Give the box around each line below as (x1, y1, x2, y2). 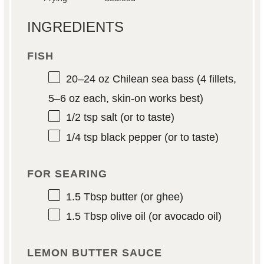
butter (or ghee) (107, 190, 183, 203)
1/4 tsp (65, 131, 98, 143)
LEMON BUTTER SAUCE (27, 247, 162, 259)
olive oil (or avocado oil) (107, 210, 222, 223)
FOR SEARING (27, 167, 107, 180)
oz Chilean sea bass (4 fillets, (95, 73, 236, 85)
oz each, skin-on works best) (65, 93, 203, 105)
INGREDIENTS (27, 19, 124, 35)
